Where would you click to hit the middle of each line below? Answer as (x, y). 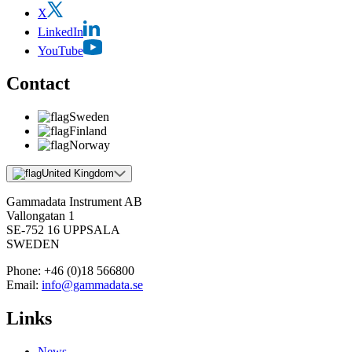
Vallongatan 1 (40, 216)
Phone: (24, 271)
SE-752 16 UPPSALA (63, 230)
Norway (90, 145)
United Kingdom (78, 174)
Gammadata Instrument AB (74, 202)
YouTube (60, 50)
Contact (38, 84)
